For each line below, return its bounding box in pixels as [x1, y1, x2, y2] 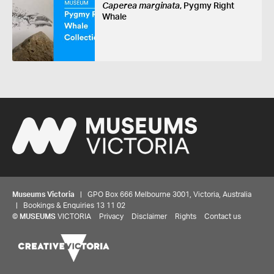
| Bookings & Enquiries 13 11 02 [12, 202, 125, 210]
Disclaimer [131, 213, 167, 221]
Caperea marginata [102, 1, 180, 10]
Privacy [99, 213, 124, 221]
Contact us [204, 213, 241, 221]
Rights [175, 213, 196, 221]
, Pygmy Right [179, 1, 234, 10]
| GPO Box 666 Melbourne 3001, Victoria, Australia [75, 191, 251, 199]
